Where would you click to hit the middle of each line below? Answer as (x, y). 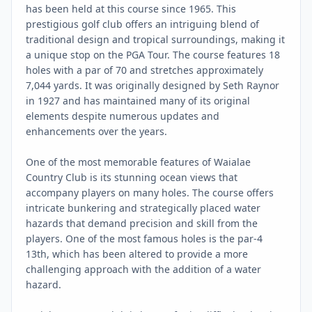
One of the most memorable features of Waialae (138, 162)
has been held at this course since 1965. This (131, 9)
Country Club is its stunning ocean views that (132, 177)
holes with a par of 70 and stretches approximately (145, 70)
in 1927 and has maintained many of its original (138, 101)
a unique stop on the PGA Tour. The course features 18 (153, 55)
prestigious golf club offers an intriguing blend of (142, 24)
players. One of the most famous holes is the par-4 (144, 239)
